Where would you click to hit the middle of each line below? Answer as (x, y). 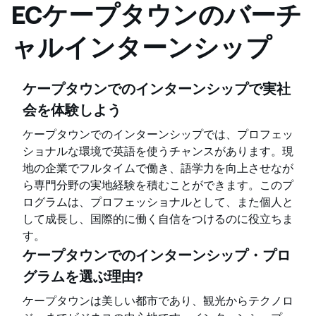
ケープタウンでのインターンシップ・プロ (157, 255)
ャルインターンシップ (141, 47)
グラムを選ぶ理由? (83, 276)
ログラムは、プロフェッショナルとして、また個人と (158, 202)
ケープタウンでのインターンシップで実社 (157, 89)
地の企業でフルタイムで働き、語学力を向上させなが (158, 168)
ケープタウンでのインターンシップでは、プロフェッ (158, 134)
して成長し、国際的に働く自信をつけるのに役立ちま (158, 219)
